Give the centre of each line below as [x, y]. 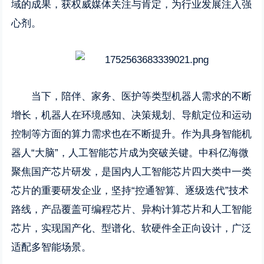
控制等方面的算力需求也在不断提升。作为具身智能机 [132, 134]
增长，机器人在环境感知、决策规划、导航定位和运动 [132, 115]
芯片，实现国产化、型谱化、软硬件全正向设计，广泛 [132, 228]
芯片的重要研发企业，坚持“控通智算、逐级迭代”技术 [130, 191]
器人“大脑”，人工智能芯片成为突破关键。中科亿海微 [130, 153]
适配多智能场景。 [52, 247]
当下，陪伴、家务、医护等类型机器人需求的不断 [142, 96]
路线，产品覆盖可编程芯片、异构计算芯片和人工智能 [132, 209]
